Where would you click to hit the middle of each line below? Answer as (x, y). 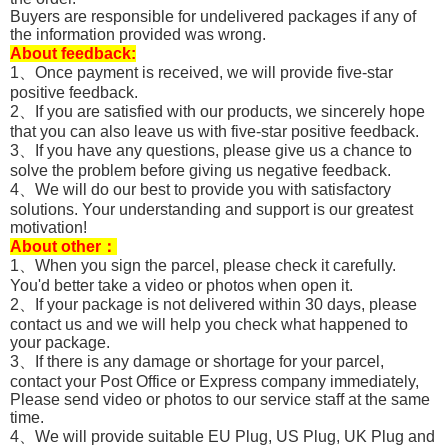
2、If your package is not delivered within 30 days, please (213, 305)
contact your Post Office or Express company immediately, (214, 382)
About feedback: (73, 54)
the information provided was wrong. (138, 35)
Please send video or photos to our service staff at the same (220, 400)
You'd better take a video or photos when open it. (181, 286)
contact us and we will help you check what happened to (209, 325)
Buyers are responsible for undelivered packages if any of (213, 17)
